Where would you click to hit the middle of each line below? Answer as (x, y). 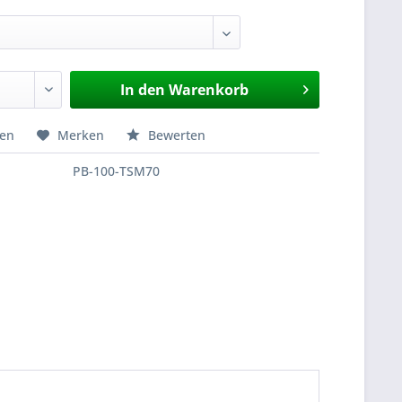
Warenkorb (208, 90)
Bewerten (175, 135)
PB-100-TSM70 (117, 171)
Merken (81, 135)
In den (142, 90)
